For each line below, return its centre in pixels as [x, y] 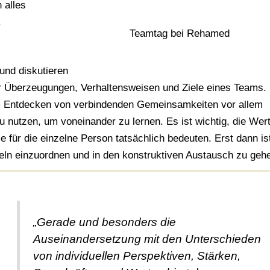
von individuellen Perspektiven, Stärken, [137, 256]
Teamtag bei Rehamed [179, 34]
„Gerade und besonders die [105, 222]
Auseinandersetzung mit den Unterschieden [147, 239]
